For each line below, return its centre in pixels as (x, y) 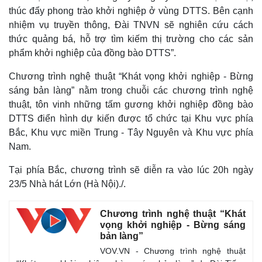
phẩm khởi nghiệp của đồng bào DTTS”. (92, 53)
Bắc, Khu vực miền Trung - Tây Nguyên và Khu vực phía (131, 132)
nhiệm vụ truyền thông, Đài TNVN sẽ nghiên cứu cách (131, 25)
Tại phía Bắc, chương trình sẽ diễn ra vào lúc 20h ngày (131, 170)
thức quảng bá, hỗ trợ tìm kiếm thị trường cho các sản (131, 39)
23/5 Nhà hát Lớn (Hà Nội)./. (67, 184)
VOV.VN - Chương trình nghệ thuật (173, 251)
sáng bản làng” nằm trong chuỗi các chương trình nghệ (131, 90)
